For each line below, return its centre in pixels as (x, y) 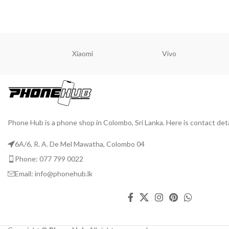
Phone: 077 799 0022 (49, 159)
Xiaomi (82, 53)
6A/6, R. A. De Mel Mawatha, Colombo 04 (80, 144)
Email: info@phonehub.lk (54, 174)
